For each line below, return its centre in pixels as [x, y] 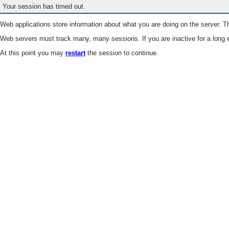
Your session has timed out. [44, 7]
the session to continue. [122, 53]
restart [75, 53]
